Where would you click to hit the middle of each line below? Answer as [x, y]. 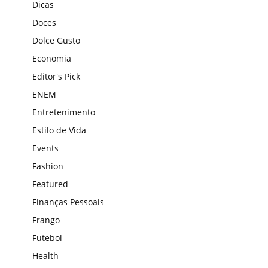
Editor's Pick [56, 77]
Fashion [48, 166]
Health [45, 256]
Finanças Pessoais [68, 202]
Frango [46, 220]
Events [45, 148]
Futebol [47, 238]
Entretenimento [64, 112]
